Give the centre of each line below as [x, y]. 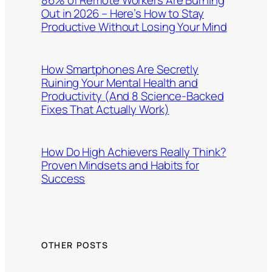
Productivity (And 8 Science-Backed [133, 96]
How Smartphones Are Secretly [120, 69]
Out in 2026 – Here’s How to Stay [123, 13]
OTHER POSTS [75, 245]
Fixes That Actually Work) [105, 109]
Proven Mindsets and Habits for [120, 165]
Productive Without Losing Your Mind [134, 26]
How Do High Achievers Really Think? [134, 151]
